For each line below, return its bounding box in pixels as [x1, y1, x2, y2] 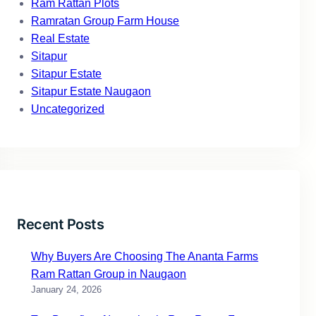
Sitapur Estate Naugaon [31, 85, 152, 98]
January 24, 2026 [31, 284, 102, 296]
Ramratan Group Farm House [31, 15, 180, 28]
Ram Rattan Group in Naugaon [31, 268, 187, 281]
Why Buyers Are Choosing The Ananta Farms [31, 250, 259, 263]
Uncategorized [31, 103, 105, 116]
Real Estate [31, 32, 90, 45]
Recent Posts [17, 216, 104, 233]
